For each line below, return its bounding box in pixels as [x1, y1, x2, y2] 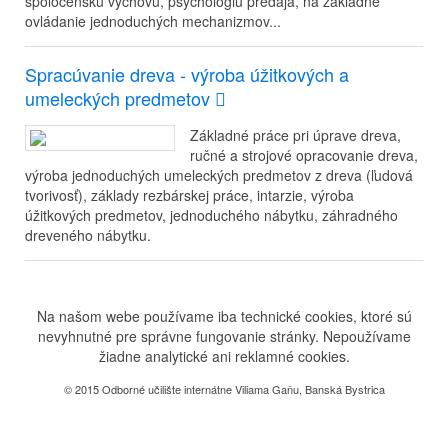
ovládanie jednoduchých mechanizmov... [25, 11, 281, 31]
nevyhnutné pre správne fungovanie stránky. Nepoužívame [37, 326, 411, 346]
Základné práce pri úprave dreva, [190, 125, 401, 145]
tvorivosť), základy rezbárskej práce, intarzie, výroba [25, 185, 354, 205]
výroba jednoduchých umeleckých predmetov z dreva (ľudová [25, 165, 413, 185]
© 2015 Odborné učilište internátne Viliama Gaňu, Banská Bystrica [63, 381, 385, 397]
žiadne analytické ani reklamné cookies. [98, 346, 350, 366]
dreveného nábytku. [25, 225, 151, 245]
